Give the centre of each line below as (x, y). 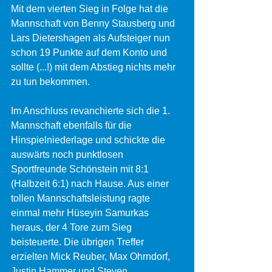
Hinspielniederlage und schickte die (89, 140)
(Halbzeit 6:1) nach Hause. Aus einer (91, 184)
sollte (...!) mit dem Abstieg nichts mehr (94, 67)
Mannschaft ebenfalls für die (73, 125)
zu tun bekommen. (52, 82)
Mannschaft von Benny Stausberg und (94, 23)
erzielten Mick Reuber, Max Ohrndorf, (92, 257)
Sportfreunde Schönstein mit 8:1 (81, 169)
